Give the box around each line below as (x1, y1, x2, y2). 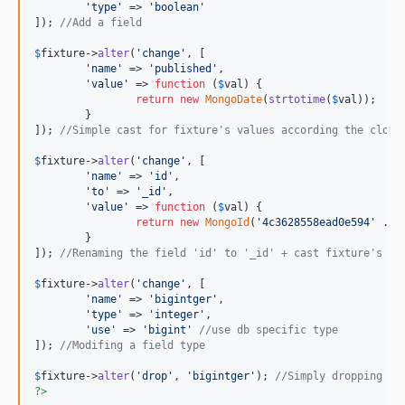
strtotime (268, 93, 325, 106)
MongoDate (205, 93, 262, 106)
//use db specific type (199, 324, 338, 336)
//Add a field (60, 16, 142, 29)
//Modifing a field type (60, 339, 205, 352)
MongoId (205, 216, 250, 229)
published (155, 62, 212, 75)
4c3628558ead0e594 (262, 216, 370, 229)
